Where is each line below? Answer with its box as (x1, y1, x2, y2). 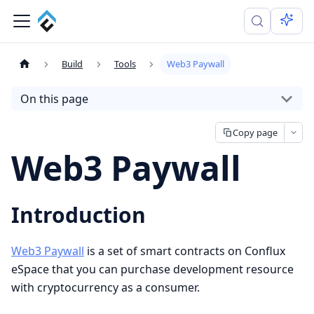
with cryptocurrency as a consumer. (11, 279, 200, 295)
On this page (20, 90, 88, 107)
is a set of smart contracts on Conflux (84, 243, 285, 259)
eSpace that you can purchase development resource (11, 261, 294, 277)
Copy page (232, 125, 278, 139)
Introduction (11, 200, 146, 229)
